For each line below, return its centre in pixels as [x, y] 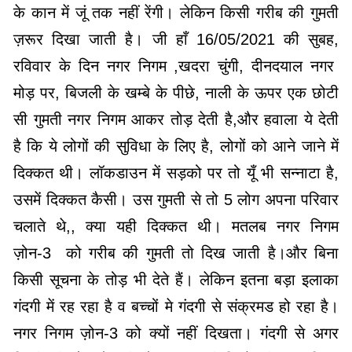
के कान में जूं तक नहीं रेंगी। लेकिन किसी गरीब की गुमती [176, 12]
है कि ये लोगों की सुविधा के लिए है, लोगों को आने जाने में [176, 146]
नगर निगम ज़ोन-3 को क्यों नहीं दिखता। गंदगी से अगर [176, 333]
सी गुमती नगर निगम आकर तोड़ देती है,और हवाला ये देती [176, 119]
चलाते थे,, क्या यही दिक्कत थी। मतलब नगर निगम [176, 226]
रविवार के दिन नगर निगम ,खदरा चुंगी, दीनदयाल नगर [176, 66]
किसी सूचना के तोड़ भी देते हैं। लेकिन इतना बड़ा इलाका [176, 279]
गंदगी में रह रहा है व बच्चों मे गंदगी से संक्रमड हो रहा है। [176, 306]
